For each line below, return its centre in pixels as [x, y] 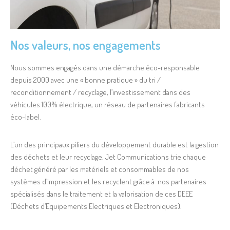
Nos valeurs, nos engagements [85, 45]
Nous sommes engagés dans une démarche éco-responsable [105, 67]
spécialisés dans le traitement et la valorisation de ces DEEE [101, 194]
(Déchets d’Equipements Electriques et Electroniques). [96, 206]
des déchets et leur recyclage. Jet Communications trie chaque [108, 157]
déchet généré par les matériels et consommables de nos [100, 169]
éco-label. [26, 117]
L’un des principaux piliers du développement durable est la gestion [114, 144]
